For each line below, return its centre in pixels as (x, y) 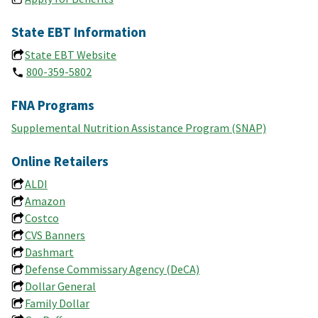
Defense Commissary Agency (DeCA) (112, 269)
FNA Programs (53, 105)
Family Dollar (57, 303)
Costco (42, 218)
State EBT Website (71, 54)
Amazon (45, 201)
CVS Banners (55, 235)
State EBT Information (79, 32)
